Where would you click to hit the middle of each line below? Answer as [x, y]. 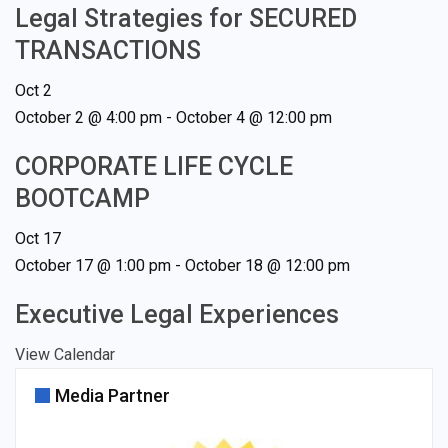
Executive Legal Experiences [177, 314]
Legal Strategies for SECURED [186, 18]
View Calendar [65, 354]
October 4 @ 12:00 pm [254, 117]
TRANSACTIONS [108, 50]
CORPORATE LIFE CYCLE [154, 166]
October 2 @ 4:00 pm [88, 117]
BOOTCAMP [82, 198]
